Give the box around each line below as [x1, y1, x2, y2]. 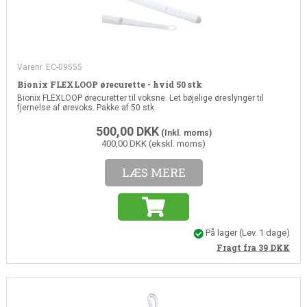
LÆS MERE [121, 164, 186, 181]
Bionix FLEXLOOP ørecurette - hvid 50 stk [16, 79, 202, 90]
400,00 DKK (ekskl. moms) [101, 138, 206, 149]
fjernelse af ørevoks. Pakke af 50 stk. [16, 103, 156, 113]
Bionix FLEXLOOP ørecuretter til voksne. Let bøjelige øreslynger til [16, 93, 264, 103]
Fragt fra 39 [217, 241, 271, 253]
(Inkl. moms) [158, 128, 212, 138]
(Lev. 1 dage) [239, 228, 291, 238]
